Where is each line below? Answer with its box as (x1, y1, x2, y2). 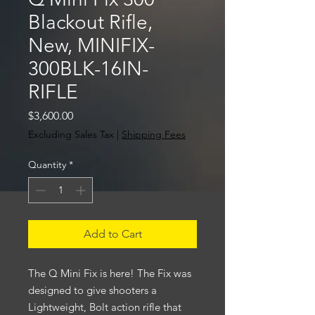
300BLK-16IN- (28, 57, 148, 80)
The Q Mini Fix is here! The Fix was (28, 266, 191, 280)
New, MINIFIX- (28, 34, 155, 57)
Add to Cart (83, 227, 142, 240)
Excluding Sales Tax (28, 128, 114, 141)
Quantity (28, 158, 66, 171)
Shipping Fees (122, 128, 186, 141)
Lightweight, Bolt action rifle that (28, 300, 181, 314)
